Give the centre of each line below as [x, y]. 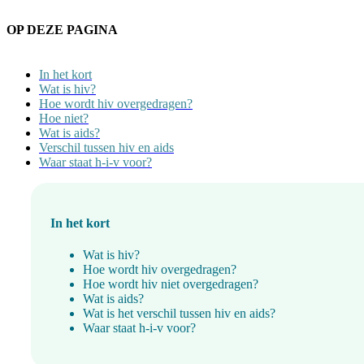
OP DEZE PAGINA [62, 29]
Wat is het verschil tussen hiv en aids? [179, 314]
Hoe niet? [64, 118]
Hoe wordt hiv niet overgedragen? [171, 284]
